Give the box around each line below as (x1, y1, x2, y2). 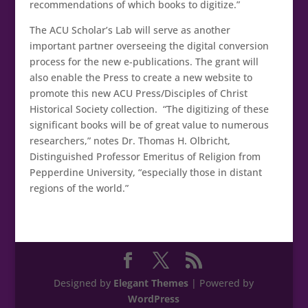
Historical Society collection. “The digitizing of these (29, 102, 269, 115)
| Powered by (188, 276, 254, 289)
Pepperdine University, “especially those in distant (29, 166, 262, 179)
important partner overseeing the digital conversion (29, 39, 269, 52)
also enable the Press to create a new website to (29, 71, 252, 84)
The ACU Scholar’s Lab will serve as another (29, 23, 230, 36)
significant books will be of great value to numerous (29, 118, 269, 131)
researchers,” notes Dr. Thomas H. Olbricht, (29, 134, 230, 147)
